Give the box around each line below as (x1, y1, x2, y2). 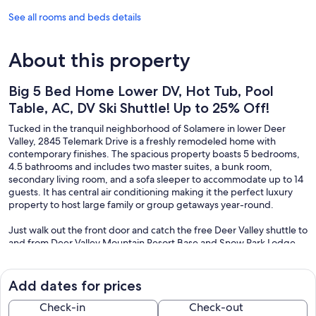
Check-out (189, 299, 243, 315)
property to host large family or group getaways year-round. (8, 197, 274, 211)
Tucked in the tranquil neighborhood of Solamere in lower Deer (8, 121, 286, 135)
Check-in (39, 299, 85, 315)
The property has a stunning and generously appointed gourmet (8, 286, 292, 300)
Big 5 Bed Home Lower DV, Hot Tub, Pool (8, 82, 274, 99)
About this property (8, 47, 190, 72)
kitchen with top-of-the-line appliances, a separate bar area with (8, 299, 291, 312)
